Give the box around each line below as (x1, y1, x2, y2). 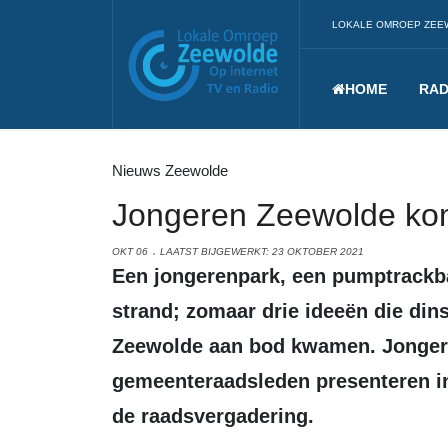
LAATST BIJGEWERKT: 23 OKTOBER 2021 (160, 246, 364, 257)
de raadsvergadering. (112, 405, 314, 427)
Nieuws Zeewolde (112, 162, 228, 179)
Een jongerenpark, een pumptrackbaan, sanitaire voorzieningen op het (112, 265, 125, 287)
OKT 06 (112, 246, 148, 257)
